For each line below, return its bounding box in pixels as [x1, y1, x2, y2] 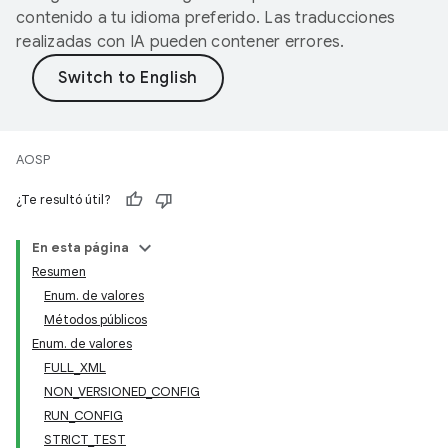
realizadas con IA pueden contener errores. [16, 32, 345, 52]
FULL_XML [44, 359, 106, 376]
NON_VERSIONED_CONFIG [44, 383, 200, 400]
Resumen [32, 263, 86, 280]
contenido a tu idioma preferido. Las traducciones [16, 8, 396, 28]
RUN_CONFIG [44, 407, 123, 424]
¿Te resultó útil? [16, 191, 111, 208]
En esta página [32, 239, 129, 256]
